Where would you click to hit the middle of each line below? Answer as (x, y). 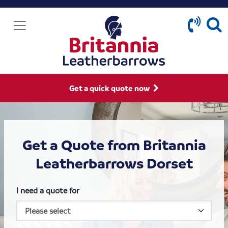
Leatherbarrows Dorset (114, 163)
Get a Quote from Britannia (114, 145)
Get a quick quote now (110, 88)
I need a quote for (48, 191)
